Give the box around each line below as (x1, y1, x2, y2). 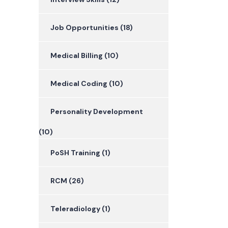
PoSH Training (50, 148, 100, 158)
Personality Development (50, 107, 143, 117)
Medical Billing (50, 51, 103, 61)
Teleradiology (50, 204, 100, 214)
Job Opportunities (50, 23, 119, 33)
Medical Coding (50, 79, 107, 89)
